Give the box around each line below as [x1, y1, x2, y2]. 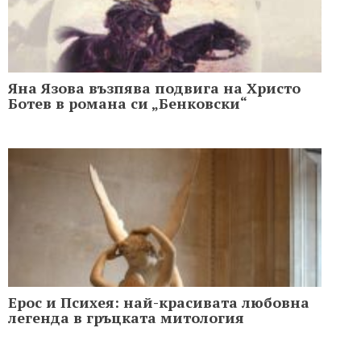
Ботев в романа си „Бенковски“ [8, 93, 247, 113]
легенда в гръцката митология [8, 307, 244, 327]
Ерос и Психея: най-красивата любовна [8, 292, 309, 312]
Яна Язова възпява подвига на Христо [8, 77, 301, 98]
